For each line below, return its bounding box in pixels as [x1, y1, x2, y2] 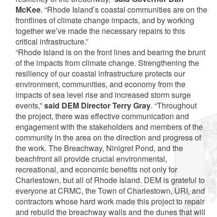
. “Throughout [150, 99, 197, 111]
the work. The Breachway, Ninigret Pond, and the [15, 142, 183, 154]
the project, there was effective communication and [15, 110, 189, 122]
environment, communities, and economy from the [15, 78, 186, 90]
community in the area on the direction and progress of [15, 131, 201, 143]
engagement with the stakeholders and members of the [15, 121, 203, 132]
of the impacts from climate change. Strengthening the [15, 57, 199, 68]
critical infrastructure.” [15, 35, 88, 47]
